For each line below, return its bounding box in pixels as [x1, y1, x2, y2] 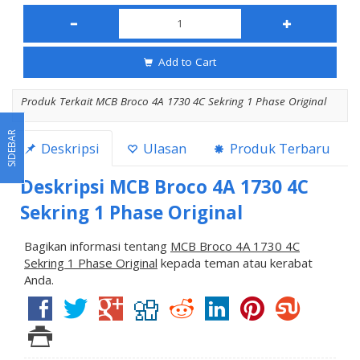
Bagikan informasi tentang [24, 237, 170, 254]
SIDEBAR [5, 129, 18, 167]
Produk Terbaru [227, 138, 330, 157]
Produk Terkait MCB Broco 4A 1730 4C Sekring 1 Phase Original [21, 93, 326, 108]
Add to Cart [155, 54, 216, 69]
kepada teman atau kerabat [157, 254, 313, 271]
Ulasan [140, 138, 186, 157]
